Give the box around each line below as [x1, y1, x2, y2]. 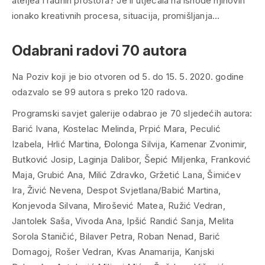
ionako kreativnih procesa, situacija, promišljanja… [12, 10, 220, 22]
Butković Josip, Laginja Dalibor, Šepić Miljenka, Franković [12, 154, 251, 166]
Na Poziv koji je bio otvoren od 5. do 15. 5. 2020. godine [12, 71, 244, 83]
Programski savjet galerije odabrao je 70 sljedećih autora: [12, 108, 253, 119]
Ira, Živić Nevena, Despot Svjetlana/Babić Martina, [12, 185, 221, 196]
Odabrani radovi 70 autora [12, 42, 187, 60]
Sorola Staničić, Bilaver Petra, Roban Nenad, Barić [12, 231, 220, 243]
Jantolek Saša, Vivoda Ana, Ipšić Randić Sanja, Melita [12, 215, 234, 227]
